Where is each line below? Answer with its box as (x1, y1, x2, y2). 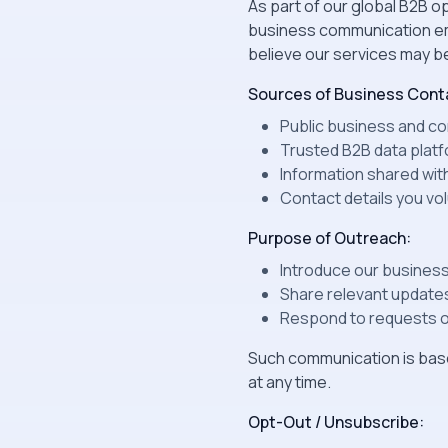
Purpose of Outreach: (248, 227, 411, 249)
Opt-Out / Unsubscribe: (248, 411, 424, 433)
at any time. (248, 371, 331, 393)
